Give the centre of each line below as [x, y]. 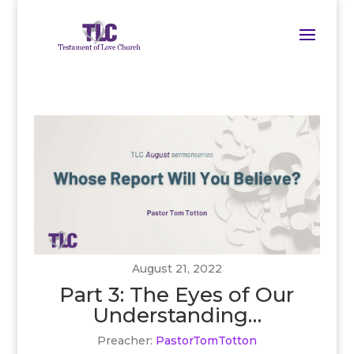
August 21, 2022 [177, 268]
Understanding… [177, 315]
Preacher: [124, 340]
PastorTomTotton [206, 340]
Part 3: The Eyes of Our [177, 294]
